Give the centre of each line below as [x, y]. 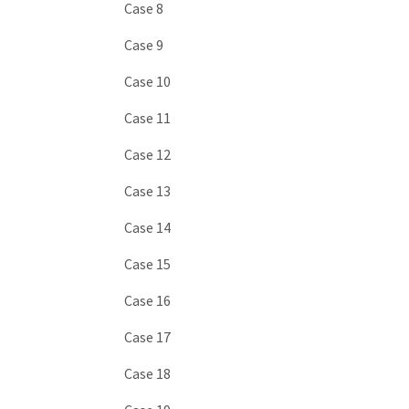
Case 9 [144, 45]
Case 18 [148, 374]
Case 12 [148, 155]
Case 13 [148, 191]
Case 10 [148, 82]
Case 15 [148, 264]
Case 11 [148, 118]
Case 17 [148, 337]
